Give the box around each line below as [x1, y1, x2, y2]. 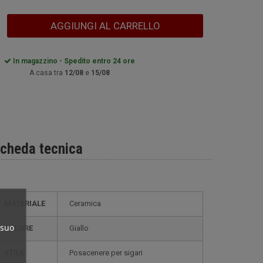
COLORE [9, 224, 33, 232]
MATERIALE [11, 199, 45, 208]
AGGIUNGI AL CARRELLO [50, 20, 160, 32]
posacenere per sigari [73, 248, 143, 257]
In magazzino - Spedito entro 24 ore [11, 57, 135, 65]
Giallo [75, 224, 89, 232]
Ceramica [74, 199, 101, 208]
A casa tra [29, 69, 65, 77]
